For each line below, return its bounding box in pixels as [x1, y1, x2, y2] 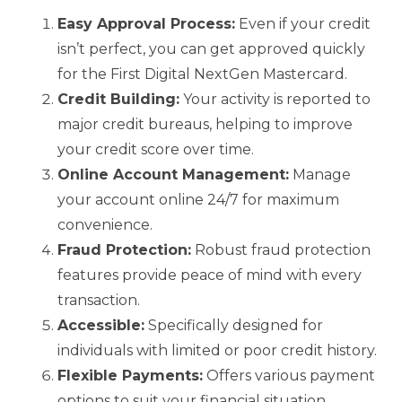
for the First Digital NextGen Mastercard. [57, 65, 347, 83]
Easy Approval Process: [57, 14, 235, 32]
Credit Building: [57, 90, 179, 108]
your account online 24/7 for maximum [57, 190, 339, 208]
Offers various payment [203, 366, 375, 384]
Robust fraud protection [191, 240, 371, 258]
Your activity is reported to [179, 90, 371, 108]
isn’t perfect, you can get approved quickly [57, 39, 365, 57]
